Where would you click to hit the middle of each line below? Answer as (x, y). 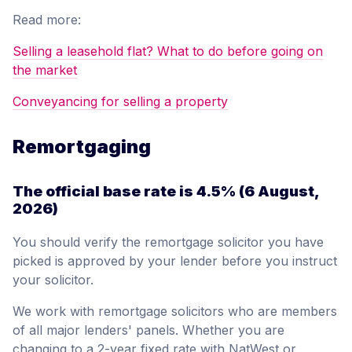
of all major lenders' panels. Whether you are (148, 330)
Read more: (47, 19)
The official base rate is (104, 191)
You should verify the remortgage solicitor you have (168, 242)
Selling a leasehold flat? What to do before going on (168, 51)
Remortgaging (82, 146)
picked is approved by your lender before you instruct (175, 260)
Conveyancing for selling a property (120, 101)
